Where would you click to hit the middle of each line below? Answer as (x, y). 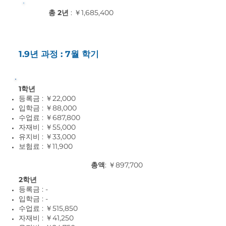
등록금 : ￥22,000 (47, 98)
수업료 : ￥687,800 (49, 118)
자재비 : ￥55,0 (43, 127)
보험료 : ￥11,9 (41, 146)
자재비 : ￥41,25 (44, 218)
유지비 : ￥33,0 (43, 137)
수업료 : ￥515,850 (48, 208)
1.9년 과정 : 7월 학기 (59, 54)
